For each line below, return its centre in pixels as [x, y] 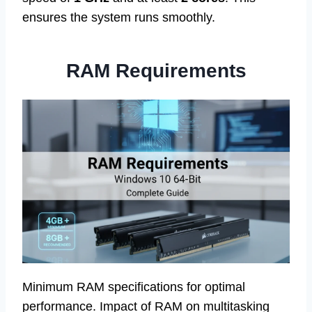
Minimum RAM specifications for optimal [134, 287]
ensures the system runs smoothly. [119, 18]
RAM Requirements [156, 71]
